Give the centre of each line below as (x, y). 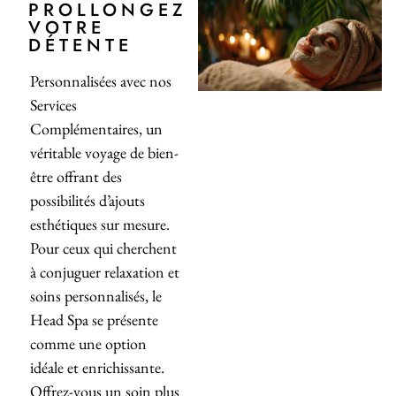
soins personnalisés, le (96, 296)
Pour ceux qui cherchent (103, 248)
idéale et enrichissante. (97, 368)
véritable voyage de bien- (104, 153)
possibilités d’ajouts (88, 201)
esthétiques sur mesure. (100, 225)
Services (53, 105)
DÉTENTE (80, 46)
